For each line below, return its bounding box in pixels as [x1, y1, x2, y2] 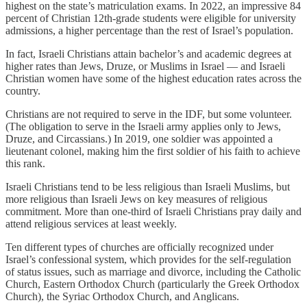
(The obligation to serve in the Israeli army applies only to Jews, [5, 121, 281, 133]
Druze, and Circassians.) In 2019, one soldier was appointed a [5, 133, 273, 145]
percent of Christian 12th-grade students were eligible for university [5, 12, 296, 25]
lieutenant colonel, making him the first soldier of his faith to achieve [5, 145, 300, 158]
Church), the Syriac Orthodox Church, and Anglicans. [5, 291, 239, 303]
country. [5, 85, 40, 97]
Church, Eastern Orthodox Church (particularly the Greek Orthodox [5, 278, 299, 291]
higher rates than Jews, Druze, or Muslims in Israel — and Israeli [5, 60, 285, 73]
